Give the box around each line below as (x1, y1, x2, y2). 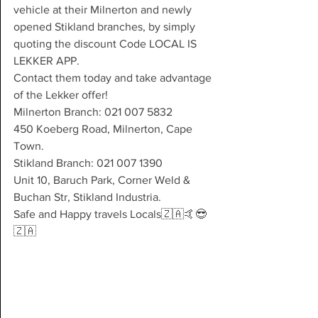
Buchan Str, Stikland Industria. (13, 191, 161, 203)
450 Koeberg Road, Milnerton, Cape (13, 123, 195, 135)
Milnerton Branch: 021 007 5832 (13, 106, 172, 118)
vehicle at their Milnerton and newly (13, 4, 194, 16)
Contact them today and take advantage (13, 72, 214, 84)
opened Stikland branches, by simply (13, 21, 198, 33)
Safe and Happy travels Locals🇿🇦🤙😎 (13, 208, 207, 220)
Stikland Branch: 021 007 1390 (13, 157, 163, 169)
